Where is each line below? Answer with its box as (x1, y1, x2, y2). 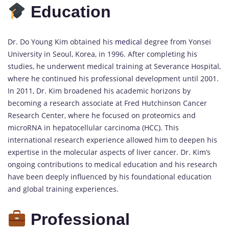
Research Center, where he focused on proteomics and (8, 110, 196, 121)
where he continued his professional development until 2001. (8, 74, 219, 84)
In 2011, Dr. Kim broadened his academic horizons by (8, 86, 191, 96)
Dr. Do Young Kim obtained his (8, 37, 115, 47)
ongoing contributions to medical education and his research (8, 159, 217, 170)
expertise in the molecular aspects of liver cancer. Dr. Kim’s (8, 147, 211, 157)
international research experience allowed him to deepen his (8, 135, 217, 145)
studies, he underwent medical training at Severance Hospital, (8, 61, 221, 72)
